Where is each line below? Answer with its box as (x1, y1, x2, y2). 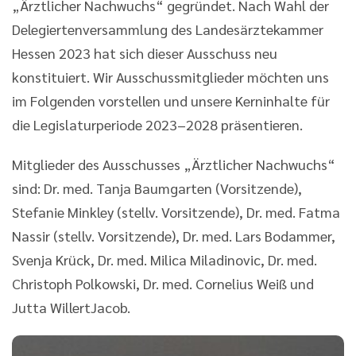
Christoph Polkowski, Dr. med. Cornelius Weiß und (12, 274, 314, 292)
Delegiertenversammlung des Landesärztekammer (12, 20, 323, 38)
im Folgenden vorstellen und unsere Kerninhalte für (12, 91, 330, 110)
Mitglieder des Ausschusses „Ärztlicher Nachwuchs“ (12, 155, 335, 173)
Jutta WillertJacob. (12, 298, 130, 316)
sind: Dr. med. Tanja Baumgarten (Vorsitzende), (12, 179, 302, 197)
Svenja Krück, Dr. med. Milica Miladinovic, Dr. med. (12, 250, 317, 269)
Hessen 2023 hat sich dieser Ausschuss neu (12, 44, 277, 62)
